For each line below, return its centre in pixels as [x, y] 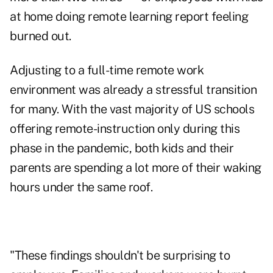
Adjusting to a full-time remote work [107, 70]
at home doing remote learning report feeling [129, 17]
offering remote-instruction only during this [125, 129]
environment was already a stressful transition [133, 90]
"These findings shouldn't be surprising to [120, 256]
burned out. [41, 36]
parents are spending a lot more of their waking [136, 168]
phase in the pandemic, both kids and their [122, 148]
